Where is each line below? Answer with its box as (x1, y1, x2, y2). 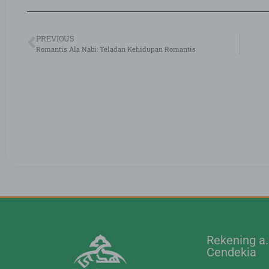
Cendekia (206, 244, 256, 259)
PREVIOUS (36, 33, 74, 43)
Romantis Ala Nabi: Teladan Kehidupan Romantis (36, 44, 196, 53)
